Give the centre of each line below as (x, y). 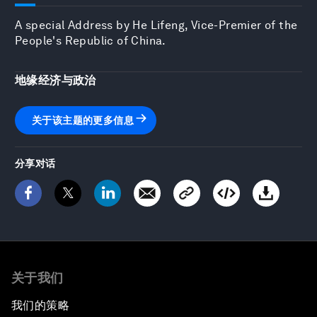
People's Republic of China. (91, 40)
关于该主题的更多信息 (83, 120)
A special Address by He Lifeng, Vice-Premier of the (156, 25)
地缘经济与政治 (56, 80)
